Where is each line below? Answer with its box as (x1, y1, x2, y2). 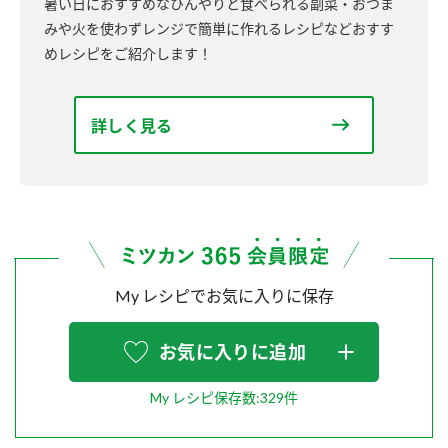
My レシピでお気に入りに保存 (114, 286, 334, 306)
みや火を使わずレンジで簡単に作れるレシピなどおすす (44, 19, 394, 37)
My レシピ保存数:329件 (150, 389, 298, 407)
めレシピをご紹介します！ (44, 44, 212, 62)
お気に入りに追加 (159, 341, 306, 364)
